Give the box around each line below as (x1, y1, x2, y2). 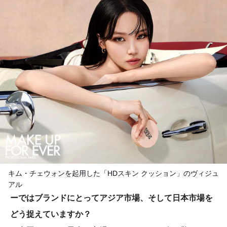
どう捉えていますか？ (10, 210, 91, 219)
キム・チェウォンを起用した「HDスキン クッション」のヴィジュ (8, 169, 219, 178)
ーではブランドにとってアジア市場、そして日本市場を (10, 194, 213, 203)
